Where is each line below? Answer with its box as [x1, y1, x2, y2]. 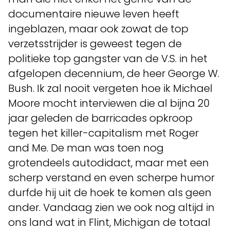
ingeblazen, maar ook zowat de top [8, 22, 188, 36]
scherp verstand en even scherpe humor [8, 170, 215, 185]
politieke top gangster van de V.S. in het [8, 51, 207, 66]
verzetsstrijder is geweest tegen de [8, 36, 182, 51]
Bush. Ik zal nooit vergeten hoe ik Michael [8, 81, 213, 95]
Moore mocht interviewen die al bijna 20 [8, 96, 209, 110]
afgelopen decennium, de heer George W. [8, 66, 219, 81]
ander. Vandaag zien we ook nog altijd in [8, 200, 215, 215]
